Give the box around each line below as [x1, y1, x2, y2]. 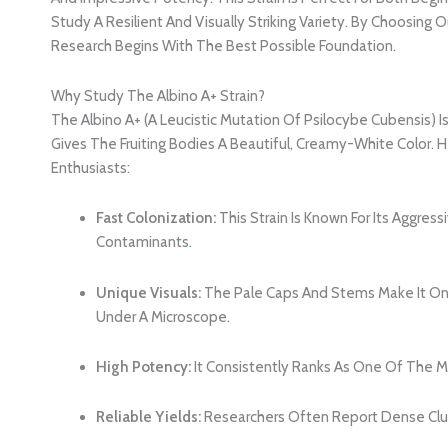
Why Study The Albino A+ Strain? [51, 87, 266, 106]
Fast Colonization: [96, 209, 217, 228]
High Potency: [96, 357, 192, 376]
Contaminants [96, 233, 190, 252]
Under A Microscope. [96, 307, 231, 326]
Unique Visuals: [96, 283, 202, 302]
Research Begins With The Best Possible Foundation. [51, 36, 397, 55]
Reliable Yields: [96, 408, 202, 427]
